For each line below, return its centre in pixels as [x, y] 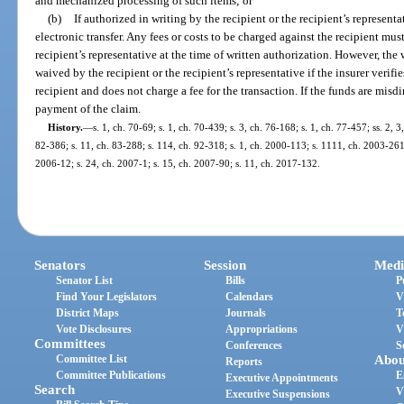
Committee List [92, 359]
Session [225, 266]
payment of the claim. [88, 108]
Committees [70, 344]
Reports [244, 362]
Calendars [250, 297]
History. [65, 127]
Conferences [254, 346]
